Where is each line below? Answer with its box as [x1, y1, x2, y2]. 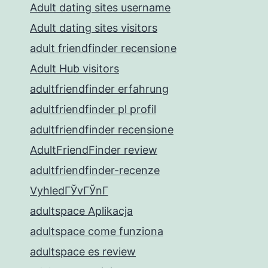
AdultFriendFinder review [30, 144, 157, 156]
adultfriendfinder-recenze [30, 164, 160, 176]
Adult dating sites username [30, 1, 170, 14]
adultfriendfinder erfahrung [30, 83, 169, 95]
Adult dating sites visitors [30, 22, 157, 34]
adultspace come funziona [30, 225, 163, 237]
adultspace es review [30, 245, 136, 258]
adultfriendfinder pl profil [30, 103, 156, 115]
